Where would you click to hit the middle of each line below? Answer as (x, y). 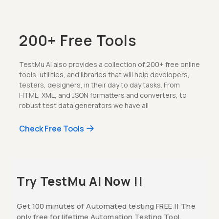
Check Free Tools (52, 128)
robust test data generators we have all (84, 105)
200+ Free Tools (78, 40)
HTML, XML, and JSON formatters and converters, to (103, 95)
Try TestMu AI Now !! (80, 181)
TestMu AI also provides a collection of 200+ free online (109, 64)
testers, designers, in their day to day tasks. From (99, 85)
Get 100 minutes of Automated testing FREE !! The (106, 206)
